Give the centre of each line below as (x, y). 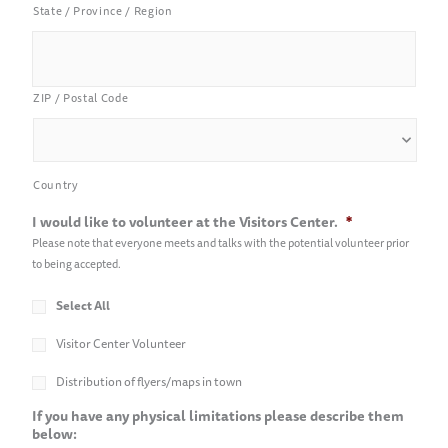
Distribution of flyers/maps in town (149, 381)
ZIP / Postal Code (81, 97)
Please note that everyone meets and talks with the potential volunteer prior (220, 242)
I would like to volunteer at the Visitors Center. (185, 221)
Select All (83, 305)
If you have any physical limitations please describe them (218, 415)
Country (56, 184)
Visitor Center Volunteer (121, 343)
